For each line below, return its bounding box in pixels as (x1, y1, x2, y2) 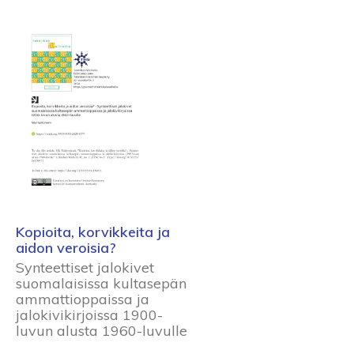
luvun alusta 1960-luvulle (16, 321, 187, 340)
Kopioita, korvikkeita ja (16, 223, 170, 241)
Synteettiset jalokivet (16, 258, 154, 277)
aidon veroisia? (16, 239, 116, 257)
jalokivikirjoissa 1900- (16, 305, 163, 324)
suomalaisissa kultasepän (16, 273, 186, 292)
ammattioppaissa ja (16, 289, 149, 308)
